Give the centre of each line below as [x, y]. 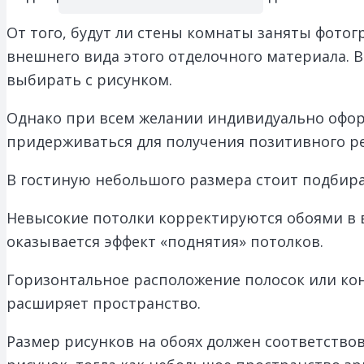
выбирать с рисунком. [89, 79]
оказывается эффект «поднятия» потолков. [165, 241]
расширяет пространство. [104, 303]
